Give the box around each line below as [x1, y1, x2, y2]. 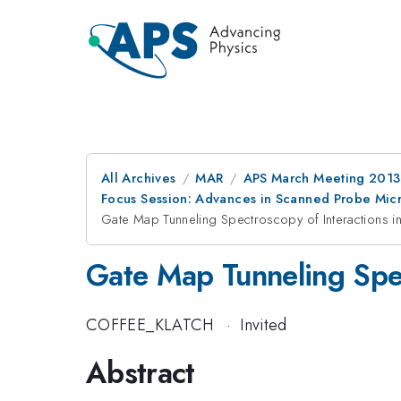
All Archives [101, 168, 176, 188]
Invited [240, 312, 287, 337]
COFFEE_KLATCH [86, 312, 214, 337]
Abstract [86, 352, 195, 394]
